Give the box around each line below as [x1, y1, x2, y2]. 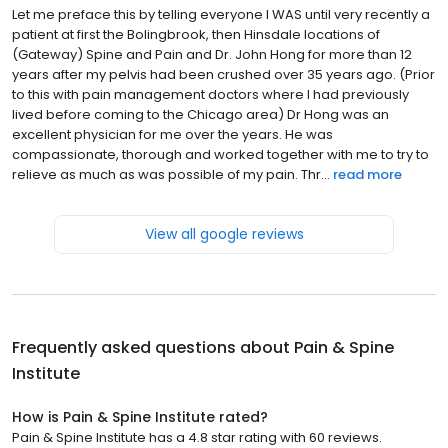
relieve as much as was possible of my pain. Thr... [12, 165, 330, 185]
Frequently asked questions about [12, 336, 294, 360]
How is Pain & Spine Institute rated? [12, 407, 268, 428]
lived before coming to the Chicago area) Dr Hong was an [12, 105, 389, 125]
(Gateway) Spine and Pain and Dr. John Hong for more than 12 [12, 45, 412, 65]
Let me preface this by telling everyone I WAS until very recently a [12, 5, 430, 25]
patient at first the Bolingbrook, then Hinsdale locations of [12, 25, 380, 45]
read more [333, 165, 402, 185]
